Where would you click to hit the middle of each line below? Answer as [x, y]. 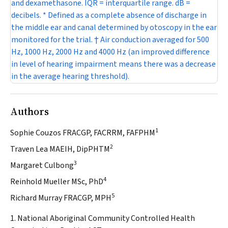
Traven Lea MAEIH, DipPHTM [60, 149]
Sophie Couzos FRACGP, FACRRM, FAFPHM [83, 133]
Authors [30, 112]
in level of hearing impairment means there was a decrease [113, 64]
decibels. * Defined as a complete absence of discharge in [109, 16]
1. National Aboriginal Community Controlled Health [103, 219]
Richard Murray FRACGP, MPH [61, 198]
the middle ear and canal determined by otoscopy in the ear [114, 28]
